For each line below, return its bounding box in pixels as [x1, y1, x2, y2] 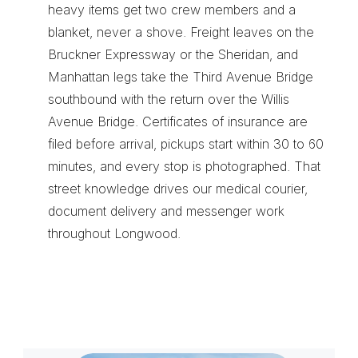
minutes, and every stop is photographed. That [48, 158, 320, 174]
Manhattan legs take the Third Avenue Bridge [48, 69, 313, 85]
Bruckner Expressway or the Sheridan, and [48, 46, 298, 62]
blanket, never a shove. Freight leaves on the [48, 24, 314, 40]
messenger [186, 203, 252, 219]
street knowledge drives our [48, 181, 216, 197]
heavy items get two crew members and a [48, 2, 296, 18]
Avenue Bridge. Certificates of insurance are [48, 113, 308, 129]
